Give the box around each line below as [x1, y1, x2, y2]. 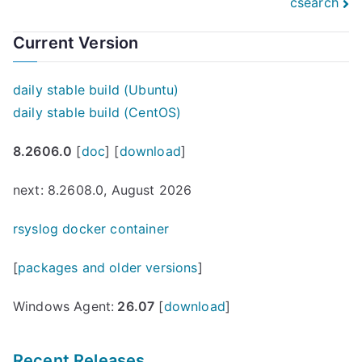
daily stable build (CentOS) [13, 103, 182, 120]
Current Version [13, 32, 139, 53]
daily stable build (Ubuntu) [13, 81, 179, 98]
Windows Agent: [13, 297, 115, 314]
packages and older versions [18, 259, 198, 276]
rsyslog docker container [13, 220, 169, 237]
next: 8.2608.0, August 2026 [13, 181, 192, 198]
